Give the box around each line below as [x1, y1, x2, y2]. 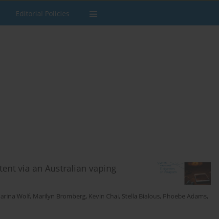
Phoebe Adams [163, 192, 207, 201]
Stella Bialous [122, 192, 160, 201]
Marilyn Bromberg [33, 192, 86, 201]
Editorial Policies [16, 9, 69, 18]
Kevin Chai [88, 192, 119, 201]
